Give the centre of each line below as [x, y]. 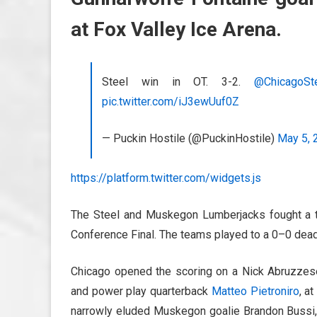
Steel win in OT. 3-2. [178, 82]
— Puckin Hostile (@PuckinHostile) [190, 139]
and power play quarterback [141, 292]
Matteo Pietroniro [255, 292]
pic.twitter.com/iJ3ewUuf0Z [171, 102]
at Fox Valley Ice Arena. [176, 30]
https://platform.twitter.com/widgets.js [166, 178]
